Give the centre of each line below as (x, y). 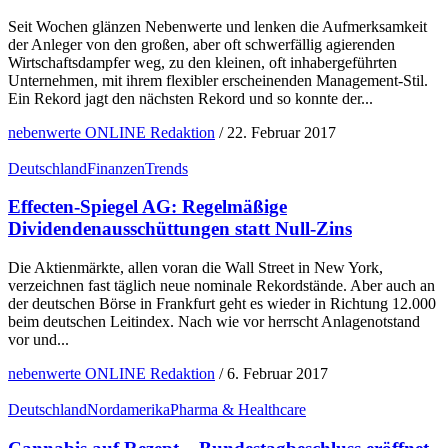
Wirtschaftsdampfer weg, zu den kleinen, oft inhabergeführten (202, 62)
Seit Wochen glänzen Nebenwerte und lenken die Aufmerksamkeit (217, 26)
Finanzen (116, 168)
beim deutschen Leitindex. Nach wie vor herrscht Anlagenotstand (214, 322)
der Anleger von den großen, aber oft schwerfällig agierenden (201, 44)
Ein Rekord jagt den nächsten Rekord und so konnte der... (190, 98)
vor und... (38, 340)
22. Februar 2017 (281, 132)
